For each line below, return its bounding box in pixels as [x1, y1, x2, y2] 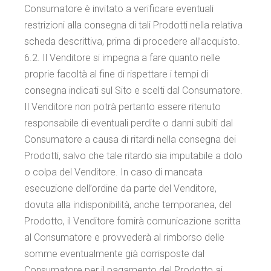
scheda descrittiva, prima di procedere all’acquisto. [24, 36, 241, 47]
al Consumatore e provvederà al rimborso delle [24, 232, 225, 243]
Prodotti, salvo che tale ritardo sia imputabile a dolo [24, 150, 243, 162]
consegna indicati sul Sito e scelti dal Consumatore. [24, 85, 243, 96]
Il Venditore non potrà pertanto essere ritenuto [24, 101, 221, 113]
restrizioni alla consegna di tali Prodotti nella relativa [24, 19, 243, 31]
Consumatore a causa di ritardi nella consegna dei [24, 134, 237, 145]
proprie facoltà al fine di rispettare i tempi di [24, 68, 209, 80]
